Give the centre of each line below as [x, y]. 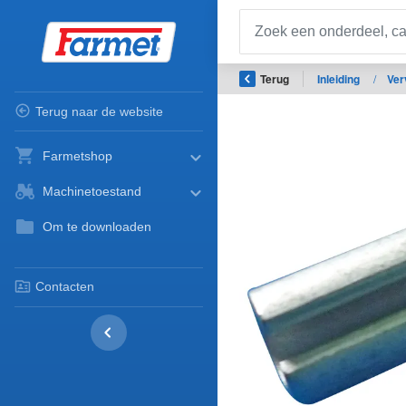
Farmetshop [78, 156]
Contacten [64, 287]
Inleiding [340, 79]
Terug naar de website [99, 111]
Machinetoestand [92, 192]
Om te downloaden [97, 227]
